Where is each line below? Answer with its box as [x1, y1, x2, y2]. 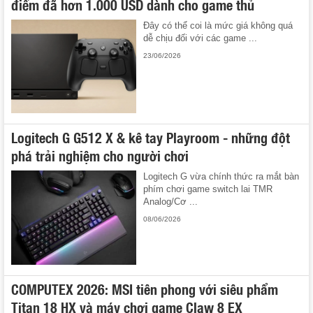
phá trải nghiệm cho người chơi [11, 145, 189, 166]
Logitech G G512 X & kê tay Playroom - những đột [11, 126, 290, 148]
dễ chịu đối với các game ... [143, 32, 258, 43]
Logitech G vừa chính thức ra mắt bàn [143, 171, 300, 182]
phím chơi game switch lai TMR [143, 184, 273, 195]
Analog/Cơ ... [143, 196, 198, 208]
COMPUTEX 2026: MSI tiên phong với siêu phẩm [11, 277, 278, 299]
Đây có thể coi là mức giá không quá [143, 20, 293, 31]
